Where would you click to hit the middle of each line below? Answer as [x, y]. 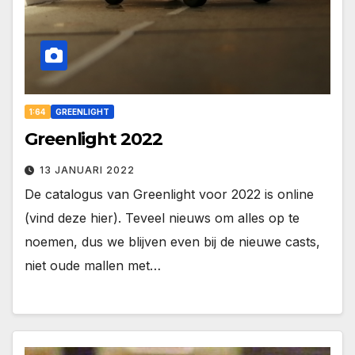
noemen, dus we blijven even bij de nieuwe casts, [172, 241]
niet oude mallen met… [93, 265]
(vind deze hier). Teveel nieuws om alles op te [162, 218]
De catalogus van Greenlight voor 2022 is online [169, 194]
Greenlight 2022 [94, 139]
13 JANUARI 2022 [87, 170]
